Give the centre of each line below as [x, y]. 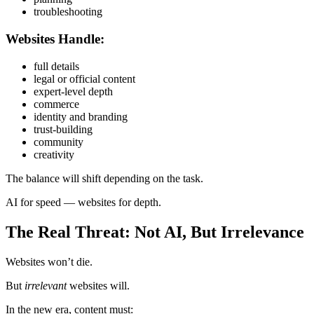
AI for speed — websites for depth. [83, 202]
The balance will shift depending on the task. [104, 178]
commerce [56, 104]
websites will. [98, 285]
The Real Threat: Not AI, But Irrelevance [155, 232]
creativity [54, 154]
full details [56, 66]
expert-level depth [73, 91]
